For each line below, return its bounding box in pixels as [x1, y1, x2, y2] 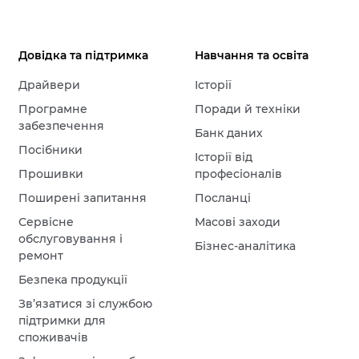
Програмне [18, 102, 88, 117]
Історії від [195, 150, 253, 165]
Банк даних [195, 126, 264, 141]
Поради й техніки [195, 102, 301, 117]
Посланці [195, 191, 252, 206]
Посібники [18, 143, 83, 158]
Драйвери [18, 78, 81, 93]
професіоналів [195, 167, 283, 182]
